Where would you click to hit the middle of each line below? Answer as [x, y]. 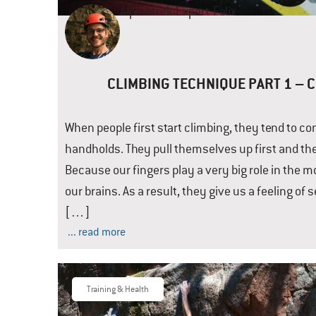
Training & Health [118, 289]
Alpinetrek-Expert [165, 11]
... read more [97, 232]
